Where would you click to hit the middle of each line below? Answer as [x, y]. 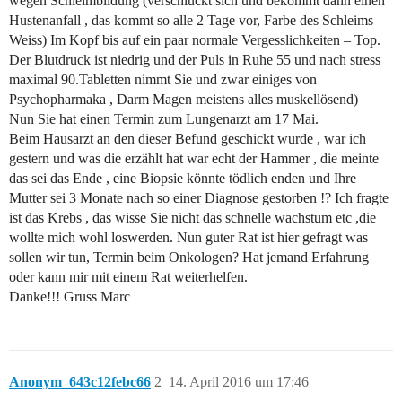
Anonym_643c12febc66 [80, 382]
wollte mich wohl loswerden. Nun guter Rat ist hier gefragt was [188, 238]
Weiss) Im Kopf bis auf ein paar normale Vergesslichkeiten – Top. [195, 40]
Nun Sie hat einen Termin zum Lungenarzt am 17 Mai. [164, 119]
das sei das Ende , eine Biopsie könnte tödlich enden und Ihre [183, 179]
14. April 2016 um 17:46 [239, 382]
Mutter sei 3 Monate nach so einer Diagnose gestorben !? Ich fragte [199, 198]
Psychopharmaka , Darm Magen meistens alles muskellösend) [184, 100]
